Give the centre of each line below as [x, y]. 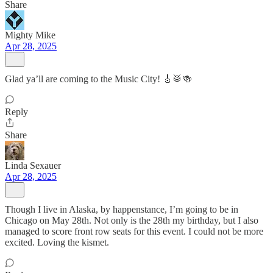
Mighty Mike [30, 35]
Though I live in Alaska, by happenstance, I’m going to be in [122, 209]
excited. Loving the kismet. [57, 242]
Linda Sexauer [33, 165]
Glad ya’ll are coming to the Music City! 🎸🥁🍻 [98, 79]
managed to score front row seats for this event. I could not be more [134, 231]
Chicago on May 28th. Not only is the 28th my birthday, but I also [132, 220]
